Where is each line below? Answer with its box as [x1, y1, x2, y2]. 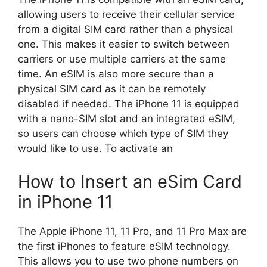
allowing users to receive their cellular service [18, 8, 235, 21]
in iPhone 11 [18, 191, 113, 212]
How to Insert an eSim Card [18, 170, 242, 192]
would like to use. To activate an [18, 142, 173, 155]
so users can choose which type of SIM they [18, 128, 228, 140]
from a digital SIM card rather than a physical [18, 23, 233, 36]
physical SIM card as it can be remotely [18, 83, 206, 95]
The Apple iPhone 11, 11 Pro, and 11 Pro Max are [18, 225, 247, 237]
